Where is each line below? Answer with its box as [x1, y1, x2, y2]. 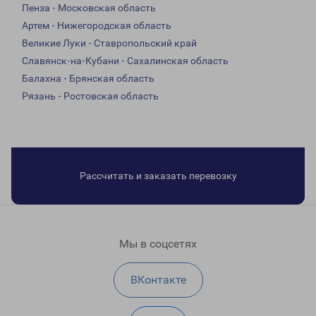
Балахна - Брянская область [22, 73, 154, 85]
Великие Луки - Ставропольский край [22, 37, 197, 49]
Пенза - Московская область [22, 2, 156, 14]
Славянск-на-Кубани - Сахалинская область [22, 55, 229, 67]
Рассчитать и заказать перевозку [79, 170, 237, 182]
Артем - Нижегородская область [22, 20, 171, 32]
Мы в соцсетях [119, 237, 197, 251]
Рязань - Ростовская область [22, 90, 159, 102]
